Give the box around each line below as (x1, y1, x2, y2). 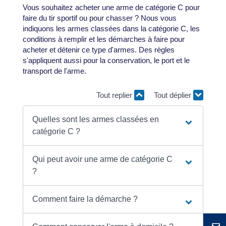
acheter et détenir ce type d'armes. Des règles (22, 45, 175, 54)
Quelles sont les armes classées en (32, 115, 159, 124)
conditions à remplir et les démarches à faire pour (22, 35, 185, 44)
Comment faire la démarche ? (32, 195, 138, 204)
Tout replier (96, 90, 135, 99)
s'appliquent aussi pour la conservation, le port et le (22, 56, 190, 65)
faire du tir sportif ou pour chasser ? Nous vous (22, 14, 177, 23)
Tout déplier (154, 90, 194, 99)
